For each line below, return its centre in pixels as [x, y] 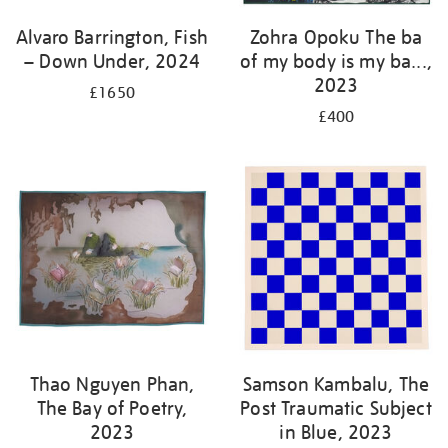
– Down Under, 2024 [112, 61]
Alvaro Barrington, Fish [112, 37]
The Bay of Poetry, [112, 408]
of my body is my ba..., [336, 61]
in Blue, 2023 [336, 432]
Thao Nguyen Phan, [112, 384]
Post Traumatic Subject [336, 408]
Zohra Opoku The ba [336, 37]
